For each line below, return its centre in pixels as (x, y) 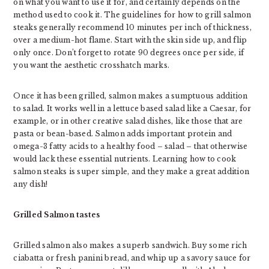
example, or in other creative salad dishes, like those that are (128, 121)
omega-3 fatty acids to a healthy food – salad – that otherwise (131, 147)
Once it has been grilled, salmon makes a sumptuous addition (131, 96)
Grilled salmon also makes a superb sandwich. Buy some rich (130, 246)
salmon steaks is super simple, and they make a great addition (131, 172)
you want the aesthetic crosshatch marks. (91, 65)
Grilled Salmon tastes (57, 215)
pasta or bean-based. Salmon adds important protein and (123, 134)
